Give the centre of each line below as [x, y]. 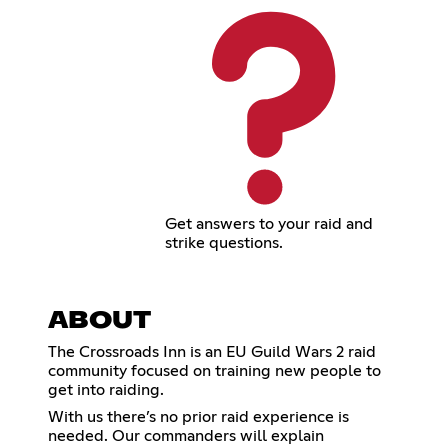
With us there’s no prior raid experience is [198, 417]
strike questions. [223, 243]
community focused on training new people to [214, 371]
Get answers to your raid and [268, 224]
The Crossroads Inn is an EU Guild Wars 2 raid [212, 352]
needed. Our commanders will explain [186, 436]
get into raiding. [106, 390]
